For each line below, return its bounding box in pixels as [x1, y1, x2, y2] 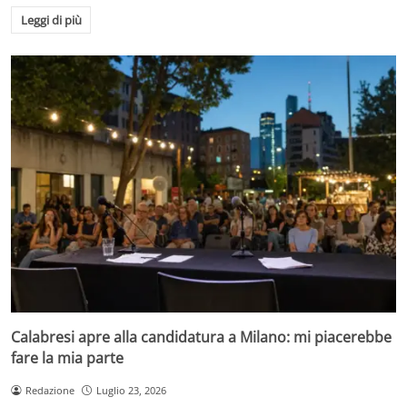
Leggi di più [20, 12, 82, 29]
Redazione [25, 382, 74, 397]
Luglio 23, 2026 [95, 382, 166, 397]
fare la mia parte [11, 347, 124, 368]
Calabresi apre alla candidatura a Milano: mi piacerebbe [11, 326, 392, 347]
